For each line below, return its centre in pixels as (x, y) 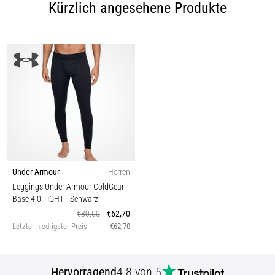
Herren (119, 172)
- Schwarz (82, 199)
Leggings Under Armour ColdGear (68, 187)
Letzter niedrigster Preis (50, 226)
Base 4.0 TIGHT (39, 199)
